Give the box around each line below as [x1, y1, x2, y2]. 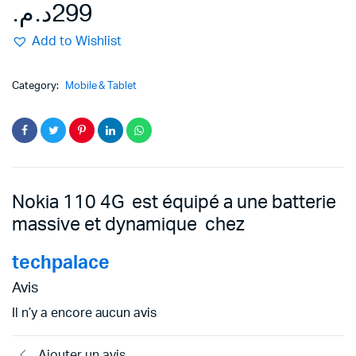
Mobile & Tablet [64, 81, 137, 91]
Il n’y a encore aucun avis [12, 307, 157, 319]
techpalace [12, 253, 110, 273]
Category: [12, 81, 61, 91]
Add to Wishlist [31, 35, 122, 48]
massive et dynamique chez [12, 215, 245, 234]
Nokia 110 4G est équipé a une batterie [12, 193, 336, 212]
